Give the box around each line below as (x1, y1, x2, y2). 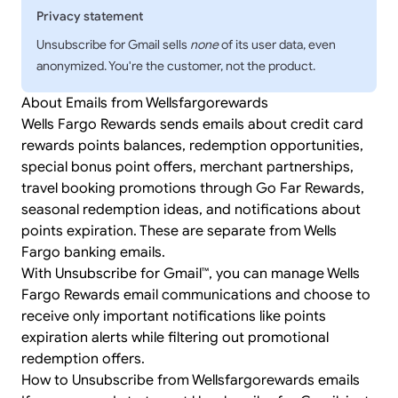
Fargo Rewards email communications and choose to (21, 286, 370, 304)
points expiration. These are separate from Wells (21, 222, 337, 240)
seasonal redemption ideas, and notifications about (21, 201, 361, 219)
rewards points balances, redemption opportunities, (21, 137, 363, 155)
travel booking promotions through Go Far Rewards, (21, 179, 364, 197)
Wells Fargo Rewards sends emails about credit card (21, 115, 363, 133)
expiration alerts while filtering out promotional (21, 329, 329, 346)
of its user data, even (219, 37, 336, 52)
